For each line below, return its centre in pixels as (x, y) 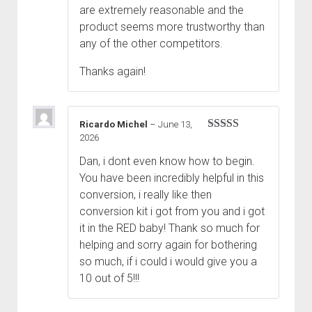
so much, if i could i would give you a (168, 261)
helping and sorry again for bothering (168, 244)
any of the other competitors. (151, 43)
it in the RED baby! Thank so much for (170, 228)
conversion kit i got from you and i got (172, 211)
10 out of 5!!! (109, 278)
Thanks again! (112, 71)
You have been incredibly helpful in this (172, 178)
